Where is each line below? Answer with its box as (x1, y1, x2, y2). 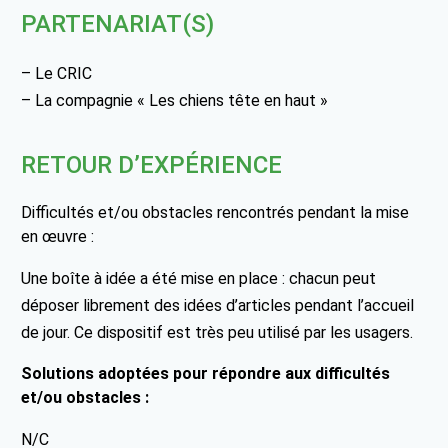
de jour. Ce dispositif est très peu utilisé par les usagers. (21, 322, 414, 342)
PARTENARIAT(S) (21, 9, 215, 38)
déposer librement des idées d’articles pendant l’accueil (21, 295, 415, 315)
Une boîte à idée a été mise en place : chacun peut (21, 268, 377, 288)
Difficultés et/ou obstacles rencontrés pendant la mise (21, 202, 410, 222)
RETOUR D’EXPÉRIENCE (21, 150, 283, 179)
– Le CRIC (21, 63, 93, 83)
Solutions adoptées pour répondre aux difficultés (21, 363, 391, 383)
